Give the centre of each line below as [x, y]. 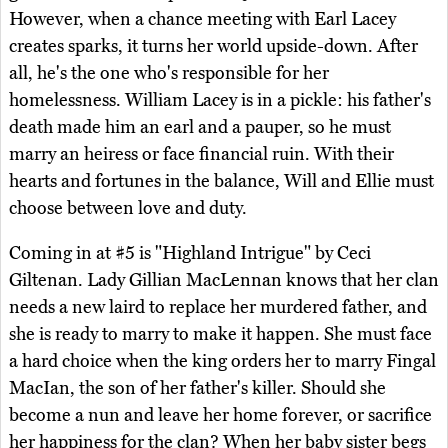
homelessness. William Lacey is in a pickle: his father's [220, 100]
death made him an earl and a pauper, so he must [200, 127]
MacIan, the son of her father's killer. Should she [197, 388]
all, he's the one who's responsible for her [169, 73]
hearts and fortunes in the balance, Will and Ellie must [221, 181]
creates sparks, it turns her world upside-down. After [213, 46]
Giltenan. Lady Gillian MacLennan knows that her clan [224, 280]
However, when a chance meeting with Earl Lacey [202, 19]
